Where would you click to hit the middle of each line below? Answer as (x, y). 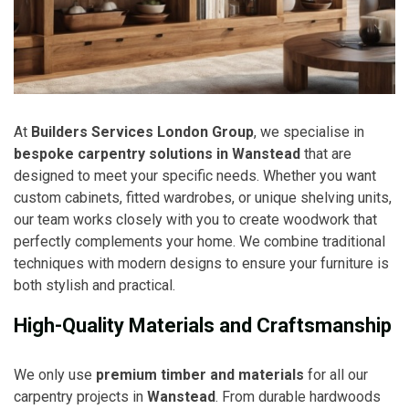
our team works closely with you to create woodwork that (195, 219)
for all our (336, 374)
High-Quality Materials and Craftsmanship (203, 325)
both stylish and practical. (94, 285)
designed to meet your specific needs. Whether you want (195, 175)
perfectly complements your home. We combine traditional (199, 241)
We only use (55, 374)
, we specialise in (309, 131)
